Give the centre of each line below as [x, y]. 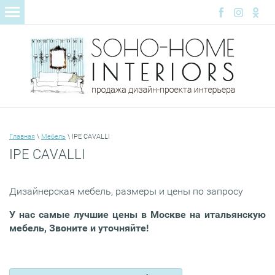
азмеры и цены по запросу [182, 192]
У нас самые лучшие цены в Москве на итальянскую [137, 215]
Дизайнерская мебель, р [65, 192]
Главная [22, 137]
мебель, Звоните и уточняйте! [80, 228]
